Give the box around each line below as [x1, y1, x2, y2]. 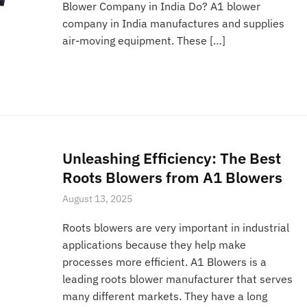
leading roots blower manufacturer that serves [62, 272, 293, 286]
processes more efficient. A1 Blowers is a [62, 255, 267, 269]
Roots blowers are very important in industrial [62, 221, 290, 235]
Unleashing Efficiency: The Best [62, 148, 282, 169]
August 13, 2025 [62, 193, 133, 206]
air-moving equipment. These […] [62, 33, 226, 47]
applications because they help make [62, 238, 247, 252]
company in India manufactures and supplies [62, 16, 285, 30]
